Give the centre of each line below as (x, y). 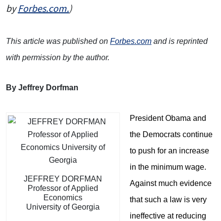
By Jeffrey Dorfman (42, 88)
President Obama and (168, 118)
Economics (63, 198)
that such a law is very (168, 200)
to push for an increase (169, 151)
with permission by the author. (58, 57)
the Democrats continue (171, 135)
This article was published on (58, 41)
